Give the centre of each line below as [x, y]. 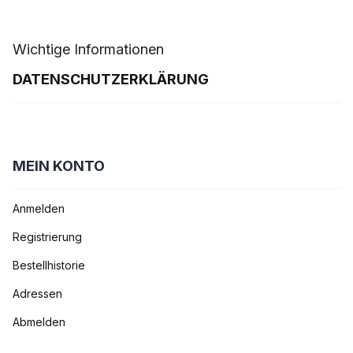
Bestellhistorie [49, 265]
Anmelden [39, 208]
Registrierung [47, 236]
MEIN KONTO [59, 165]
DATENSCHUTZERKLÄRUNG [111, 79]
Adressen [37, 293]
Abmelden [39, 321]
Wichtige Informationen [88, 49]
